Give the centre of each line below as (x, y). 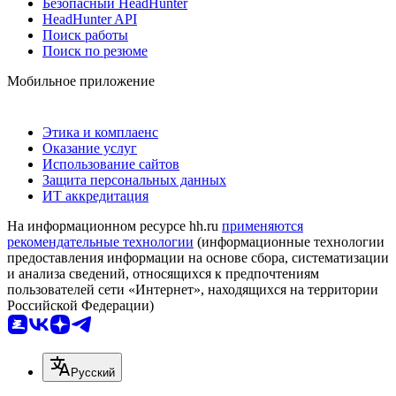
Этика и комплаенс (100, 132)
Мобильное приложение (81, 80)
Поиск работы (85, 34)
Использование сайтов (111, 164)
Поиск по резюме (95, 50)
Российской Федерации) (80, 305)
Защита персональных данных (134, 179)
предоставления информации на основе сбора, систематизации (198, 257)
